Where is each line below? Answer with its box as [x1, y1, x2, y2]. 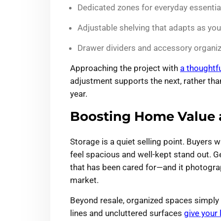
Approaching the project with [70, 63, 180, 74]
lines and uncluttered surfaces [70, 208, 184, 219]
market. [70, 175, 99, 185]
